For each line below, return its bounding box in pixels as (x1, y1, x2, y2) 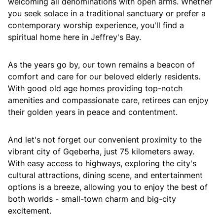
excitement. (8, 206, 51, 216)
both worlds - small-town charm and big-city (8, 194, 176, 204)
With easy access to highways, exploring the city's (8, 158, 196, 168)
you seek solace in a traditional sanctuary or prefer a (8, 8, 206, 18)
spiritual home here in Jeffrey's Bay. (8, 32, 141, 42)
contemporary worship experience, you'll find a (8, 20, 184, 30)
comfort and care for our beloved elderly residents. (8, 72, 200, 81)
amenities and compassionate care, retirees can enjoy (8, 95, 209, 105)
